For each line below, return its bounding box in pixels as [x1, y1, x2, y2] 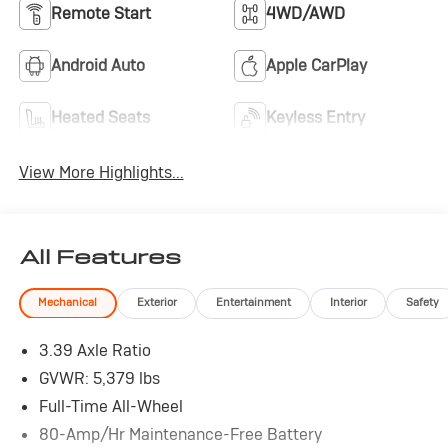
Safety [405, 295, 439, 310]
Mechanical [38, 295, 98, 310]
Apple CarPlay [266, 54, 367, 76]
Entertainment [215, 295, 291, 310]
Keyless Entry [266, 106, 365, 128]
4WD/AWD [266, 2, 345, 24]
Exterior [136, 295, 177, 310]
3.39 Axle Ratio [38, 339, 151, 361]
